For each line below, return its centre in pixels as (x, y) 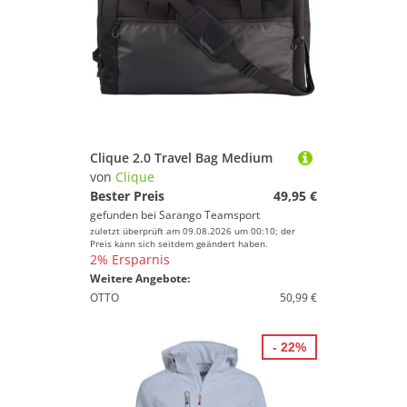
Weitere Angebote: (140, 278)
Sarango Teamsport (209, 215)
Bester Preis (127, 196)
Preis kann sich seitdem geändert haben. (179, 243)
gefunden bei (124, 215)
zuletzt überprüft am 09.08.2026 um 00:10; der (193, 231)
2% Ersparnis (130, 259)
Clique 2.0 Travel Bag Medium (181, 158)
